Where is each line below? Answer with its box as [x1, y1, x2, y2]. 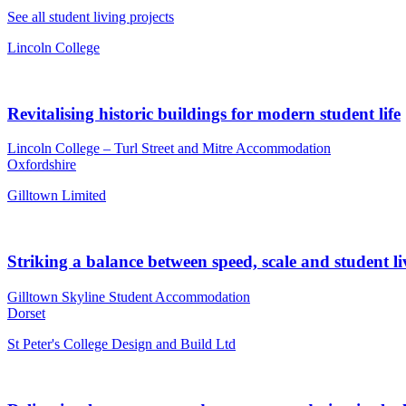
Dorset [7, 304, 45, 321]
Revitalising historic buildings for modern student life [7, 103, 401, 123]
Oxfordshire [7, 157, 76, 173]
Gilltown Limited [7, 188, 106, 204]
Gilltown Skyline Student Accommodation [7, 288, 250, 304]
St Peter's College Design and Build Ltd [7, 335, 236, 352]
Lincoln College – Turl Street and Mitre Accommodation [7, 140, 331, 157]
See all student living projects [7, 8, 174, 24]
